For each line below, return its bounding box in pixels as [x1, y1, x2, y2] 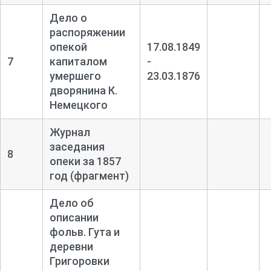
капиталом [49, 55, 107, 68]
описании [49, 211, 99, 224]
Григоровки [49, 255, 109, 268]
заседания [49, 140, 105, 154]
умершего [49, 70, 101, 83]
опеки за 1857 [49, 155, 121, 168]
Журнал [49, 126, 90, 139]
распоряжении [49, 26, 125, 39]
